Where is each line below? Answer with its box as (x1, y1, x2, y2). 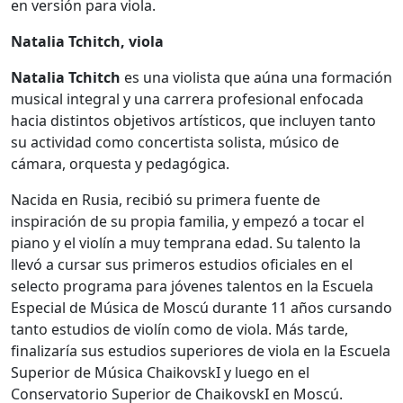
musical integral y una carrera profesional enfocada (11, 89, 363, 110)
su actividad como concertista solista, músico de (11, 132, 339, 153)
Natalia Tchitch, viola (11, 31, 164, 52)
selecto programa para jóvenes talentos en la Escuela (11, 276, 373, 297)
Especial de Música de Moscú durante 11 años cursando (11, 298, 392, 318)
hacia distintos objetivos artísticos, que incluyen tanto (11, 111, 376, 131)
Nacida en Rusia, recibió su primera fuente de (11, 190, 320, 210)
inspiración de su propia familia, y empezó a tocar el (11, 211, 364, 232)
